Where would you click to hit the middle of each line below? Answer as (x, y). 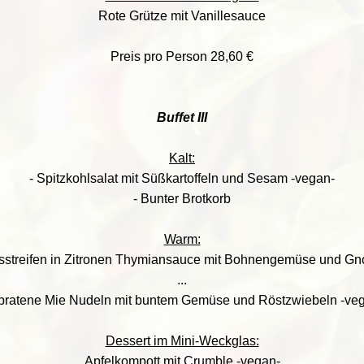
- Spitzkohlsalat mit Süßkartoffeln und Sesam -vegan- (182, 178)
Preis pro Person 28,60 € (182, 56)
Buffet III (182, 117)
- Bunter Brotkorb (182, 199)
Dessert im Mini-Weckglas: (182, 341)
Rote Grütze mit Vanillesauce (182, 16)
